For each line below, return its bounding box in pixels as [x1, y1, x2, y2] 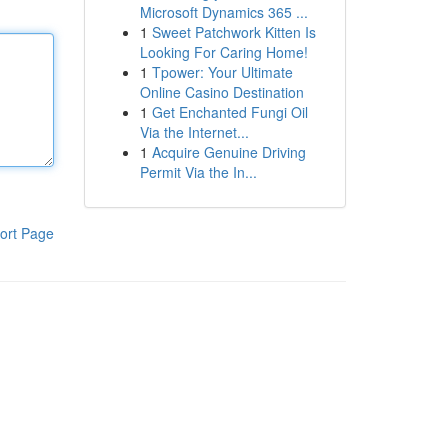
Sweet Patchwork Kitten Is [151, 22, 316, 42]
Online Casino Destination [139, 82, 304, 102]
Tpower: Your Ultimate [151, 62, 293, 82]
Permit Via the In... [139, 162, 257, 182]
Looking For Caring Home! [139, 42, 308, 62]
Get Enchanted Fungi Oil [151, 102, 308, 122]
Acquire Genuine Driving [151, 142, 306, 162]
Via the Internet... [139, 122, 249, 142]
